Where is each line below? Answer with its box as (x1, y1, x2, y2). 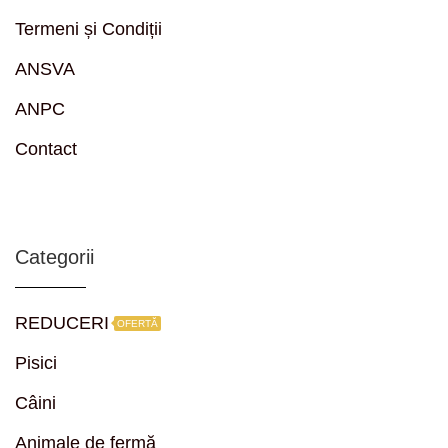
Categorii (15, 245, 94, 268)
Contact (15, 138, 77, 159)
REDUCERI (15, 312, 109, 333)
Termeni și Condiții (15, 18, 162, 39)
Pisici (15, 352, 57, 373)
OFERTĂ (117, 317, 158, 329)
